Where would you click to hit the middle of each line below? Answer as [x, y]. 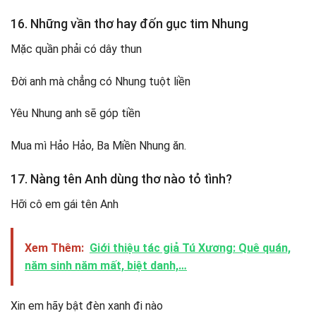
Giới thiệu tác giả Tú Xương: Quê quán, [190, 248]
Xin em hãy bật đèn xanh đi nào [87, 305]
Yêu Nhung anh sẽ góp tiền [75, 114]
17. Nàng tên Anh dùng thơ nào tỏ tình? [121, 179]
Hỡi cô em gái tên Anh [65, 205]
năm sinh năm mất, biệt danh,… [106, 265]
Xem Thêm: [54, 248]
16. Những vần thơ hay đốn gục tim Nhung [129, 23]
